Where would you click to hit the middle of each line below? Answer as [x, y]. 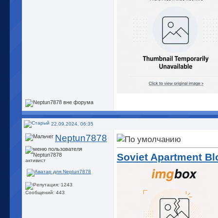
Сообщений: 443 [45, 193]
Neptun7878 [81, 138]
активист [36, 161]
